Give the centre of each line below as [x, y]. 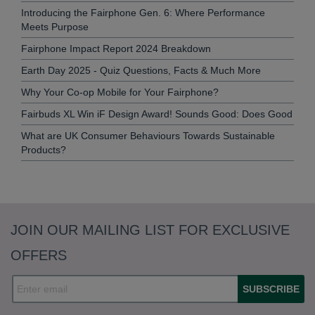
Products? [44, 150]
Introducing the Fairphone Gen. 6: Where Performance [143, 13]
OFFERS [39, 256]
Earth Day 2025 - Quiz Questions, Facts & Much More [141, 71]
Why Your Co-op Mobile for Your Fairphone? [120, 92]
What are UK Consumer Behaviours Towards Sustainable [148, 136]
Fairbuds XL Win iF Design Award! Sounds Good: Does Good [157, 114]
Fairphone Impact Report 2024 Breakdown [116, 49]
